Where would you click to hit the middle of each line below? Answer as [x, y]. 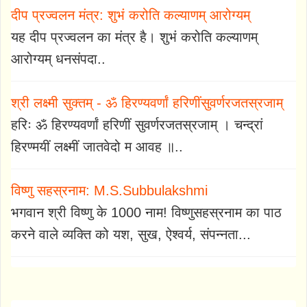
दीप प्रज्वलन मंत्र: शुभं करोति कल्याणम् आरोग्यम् [131, 15]
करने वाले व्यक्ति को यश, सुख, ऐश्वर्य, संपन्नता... [131, 234]
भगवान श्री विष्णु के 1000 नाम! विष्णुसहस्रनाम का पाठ [146, 212]
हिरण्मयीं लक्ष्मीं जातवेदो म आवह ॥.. [97, 146]
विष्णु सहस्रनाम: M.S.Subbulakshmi [109, 190]
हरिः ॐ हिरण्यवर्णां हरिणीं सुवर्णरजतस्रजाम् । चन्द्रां [137, 124]
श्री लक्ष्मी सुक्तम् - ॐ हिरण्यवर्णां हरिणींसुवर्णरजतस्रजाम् [147, 102]
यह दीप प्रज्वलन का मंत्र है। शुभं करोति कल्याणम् [134, 37]
